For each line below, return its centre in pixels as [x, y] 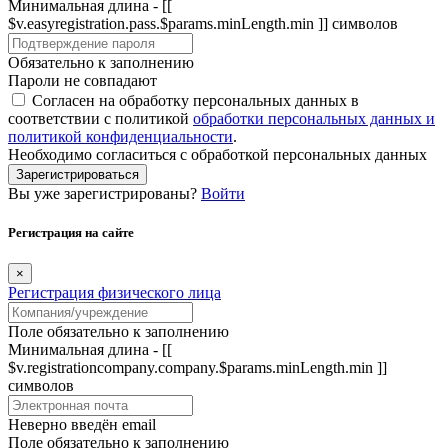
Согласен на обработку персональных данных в [195, 100]
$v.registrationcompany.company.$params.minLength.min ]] [197, 367]
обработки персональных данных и [314, 118]
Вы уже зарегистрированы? [104, 193]
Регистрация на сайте [71, 232]
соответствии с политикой [100, 118]
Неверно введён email [82, 424]
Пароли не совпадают [82, 80]
